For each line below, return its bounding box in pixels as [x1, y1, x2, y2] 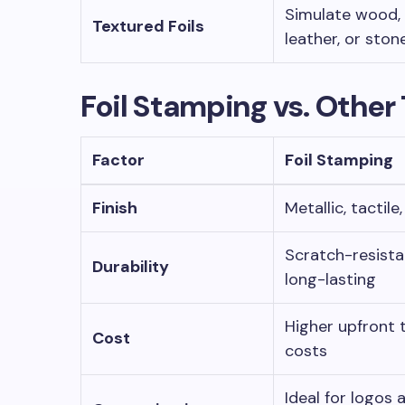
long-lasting [285, 268, 376, 290]
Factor [92, 149, 145, 171]
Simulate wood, [285, 4, 400, 25]
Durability [92, 256, 169, 278]
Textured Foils [92, 15, 204, 37]
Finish [92, 197, 137, 219]
